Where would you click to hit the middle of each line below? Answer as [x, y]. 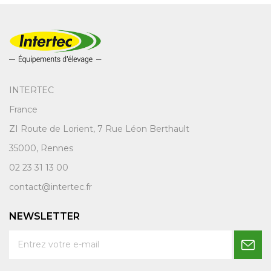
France [23, 110]
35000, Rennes [41, 149]
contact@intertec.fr [51, 187]
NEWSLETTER [44, 217]
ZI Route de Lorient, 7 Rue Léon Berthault [99, 129]
